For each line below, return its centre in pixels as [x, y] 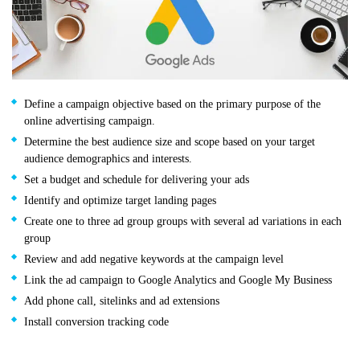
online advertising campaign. [90, 121]
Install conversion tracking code [96, 322]
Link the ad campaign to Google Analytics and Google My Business [178, 280]
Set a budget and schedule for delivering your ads [137, 180]
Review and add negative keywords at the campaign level [154, 260]
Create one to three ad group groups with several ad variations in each [183, 222]
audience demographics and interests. [108, 159]
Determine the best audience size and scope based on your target [170, 142]
